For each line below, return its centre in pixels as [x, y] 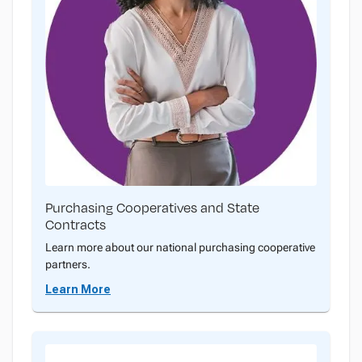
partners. [68, 265]
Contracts [76, 225]
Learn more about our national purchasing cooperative [180, 248]
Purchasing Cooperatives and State [152, 208]
